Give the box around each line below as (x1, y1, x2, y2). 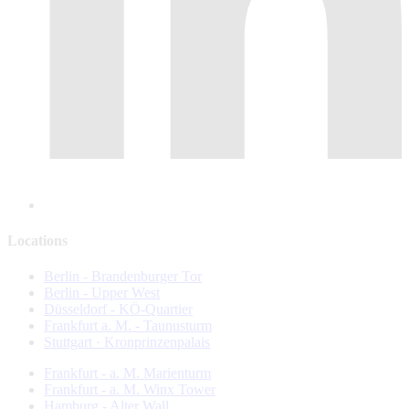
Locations (7, 232, 68, 248)
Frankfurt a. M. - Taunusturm (44, 318, 212, 334)
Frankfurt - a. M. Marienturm (44, 365, 211, 382)
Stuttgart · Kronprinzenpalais (44, 334, 210, 351)
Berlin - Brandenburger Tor (44, 268, 202, 285)
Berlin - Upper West (44, 285, 160, 301)
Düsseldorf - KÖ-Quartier (44, 301, 193, 318)
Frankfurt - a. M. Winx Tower (44, 382, 215, 398)
